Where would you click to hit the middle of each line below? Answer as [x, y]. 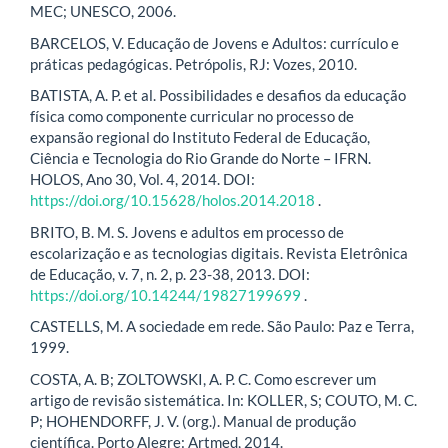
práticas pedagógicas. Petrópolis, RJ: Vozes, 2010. [193, 63]
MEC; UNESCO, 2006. [103, 11]
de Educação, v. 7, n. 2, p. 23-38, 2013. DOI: [170, 273]
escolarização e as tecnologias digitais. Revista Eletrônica [219, 252]
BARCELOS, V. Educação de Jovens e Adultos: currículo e [214, 42]
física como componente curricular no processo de [192, 116]
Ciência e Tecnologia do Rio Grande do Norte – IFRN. [200, 158]
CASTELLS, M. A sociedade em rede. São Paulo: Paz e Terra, [222, 326]
